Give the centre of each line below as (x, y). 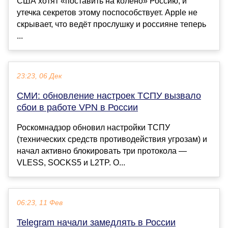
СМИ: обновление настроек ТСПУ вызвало (109, 96)
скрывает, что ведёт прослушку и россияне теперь (111, 24)
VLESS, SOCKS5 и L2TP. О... (71, 163)
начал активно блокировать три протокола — (102, 151)
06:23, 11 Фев (40, 203)
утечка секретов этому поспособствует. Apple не (107, 13)
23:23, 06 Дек (39, 76)
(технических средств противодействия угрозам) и (112, 139)
